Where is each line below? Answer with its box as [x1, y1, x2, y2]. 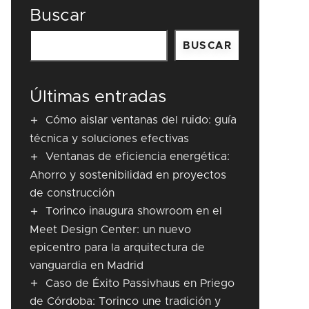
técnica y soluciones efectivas [30, 132, 189, 144]
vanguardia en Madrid [30, 259, 143, 271]
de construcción [30, 187, 114, 199]
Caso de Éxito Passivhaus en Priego [46, 277, 235, 289]
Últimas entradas [30, 88, 166, 106]
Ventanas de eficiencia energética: [46, 150, 230, 162]
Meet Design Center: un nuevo [30, 223, 191, 235]
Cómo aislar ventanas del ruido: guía [46, 114, 237, 126]
